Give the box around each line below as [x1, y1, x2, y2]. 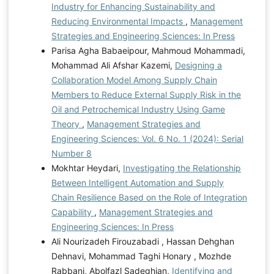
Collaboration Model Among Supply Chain [51, 74, 217, 85]
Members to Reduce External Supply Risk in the [51, 89, 241, 100]
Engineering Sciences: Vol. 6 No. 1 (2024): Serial [51, 133, 243, 144]
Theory [51, 118, 82, 129]
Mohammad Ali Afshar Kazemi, [51, 59, 175, 70]
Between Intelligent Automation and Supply [51, 177, 224, 188]
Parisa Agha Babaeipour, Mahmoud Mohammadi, [51, 45, 245, 56]
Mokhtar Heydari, [51, 162, 123, 173]
